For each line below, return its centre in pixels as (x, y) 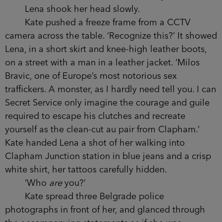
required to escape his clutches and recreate (95, 116)
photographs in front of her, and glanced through (105, 210)
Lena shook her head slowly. (73, 9)
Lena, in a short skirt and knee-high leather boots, (106, 49)
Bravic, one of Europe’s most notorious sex (91, 76)
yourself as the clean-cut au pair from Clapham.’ (102, 130)
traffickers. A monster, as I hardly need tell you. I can (111, 89)
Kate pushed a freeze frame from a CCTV (98, 23)
